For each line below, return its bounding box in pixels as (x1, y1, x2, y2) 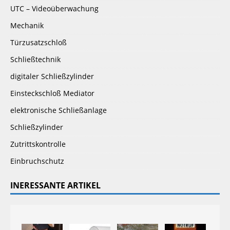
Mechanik (10, 21, 44, 31)
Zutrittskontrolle (10, 139, 66, 149)
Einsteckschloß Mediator (10, 88, 94, 99)
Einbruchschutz (10, 156, 64, 166)
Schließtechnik (10, 54, 61, 65)
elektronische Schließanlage (10, 105, 107, 116)
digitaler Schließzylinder (10, 71, 94, 82)
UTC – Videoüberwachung (10, 4, 99, 14)
